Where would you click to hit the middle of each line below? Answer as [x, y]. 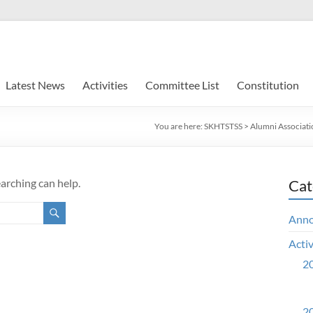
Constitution [268, 85]
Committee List [182, 85]
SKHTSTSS [223, 126]
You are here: [179, 126]
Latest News [35, 85]
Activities [105, 85]
